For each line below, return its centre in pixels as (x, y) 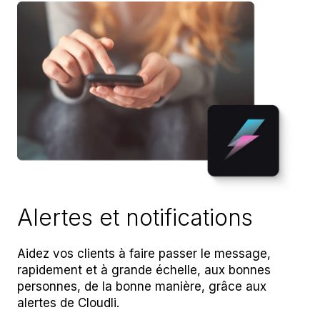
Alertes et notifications (135, 217)
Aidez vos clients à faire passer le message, (144, 253)
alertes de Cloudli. (68, 302)
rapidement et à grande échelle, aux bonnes (144, 270)
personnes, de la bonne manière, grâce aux (142, 286)
